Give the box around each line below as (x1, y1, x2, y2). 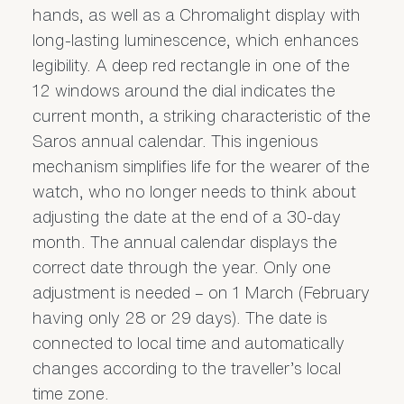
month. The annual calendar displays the (32, 234, 337, 251)
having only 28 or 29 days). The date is (32, 309, 327, 326)
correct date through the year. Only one (32, 259, 331, 276)
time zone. (32, 385, 109, 402)
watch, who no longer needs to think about (32, 183, 356, 200)
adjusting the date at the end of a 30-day (32, 208, 341, 225)
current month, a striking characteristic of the (32, 107, 371, 124)
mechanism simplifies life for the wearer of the (32, 158, 370, 175)
